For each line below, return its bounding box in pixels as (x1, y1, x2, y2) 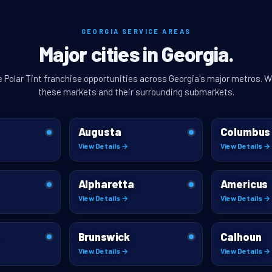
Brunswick (78, 229, 130, 243)
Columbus (220, 125, 271, 139)
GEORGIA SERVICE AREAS (81, 27, 191, 35)
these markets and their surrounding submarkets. (38, 86, 234, 97)
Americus (220, 177, 268, 191)
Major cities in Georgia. (39, 41, 233, 66)
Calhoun (220, 229, 262, 243)
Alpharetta (78, 177, 134, 191)
